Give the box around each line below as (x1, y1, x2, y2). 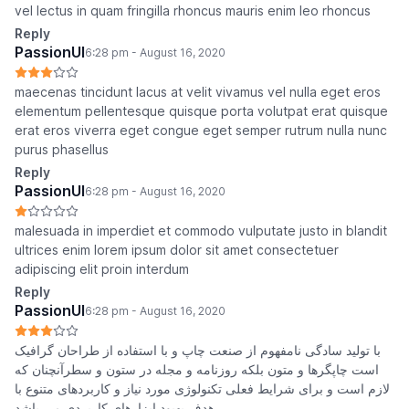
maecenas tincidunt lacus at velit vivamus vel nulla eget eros (15, 84, 381, 100)
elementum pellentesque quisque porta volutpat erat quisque (15, 103, 388, 120)
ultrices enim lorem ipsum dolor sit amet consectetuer (15, 242, 339, 258)
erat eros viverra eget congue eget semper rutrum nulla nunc (15, 122, 387, 139)
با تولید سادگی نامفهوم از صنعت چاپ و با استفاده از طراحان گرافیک (15, 342, 381, 359)
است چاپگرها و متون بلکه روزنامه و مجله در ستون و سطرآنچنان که (15, 362, 379, 378)
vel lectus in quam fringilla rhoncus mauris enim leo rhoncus (15, 3, 371, 19)
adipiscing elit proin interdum (15, 261, 189, 278)
